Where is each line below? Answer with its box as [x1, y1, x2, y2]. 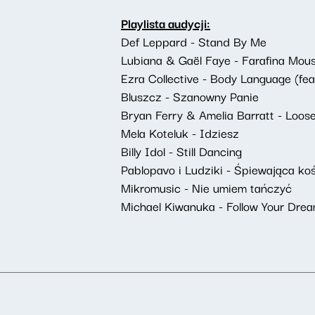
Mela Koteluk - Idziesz [121, 123, 239, 142]
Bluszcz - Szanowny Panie [121, 86, 259, 105]
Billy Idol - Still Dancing [121, 141, 242, 160]
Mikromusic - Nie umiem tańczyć [121, 178, 292, 197]
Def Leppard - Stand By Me [121, 32, 266, 51]
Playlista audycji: [121, 13, 210, 32]
